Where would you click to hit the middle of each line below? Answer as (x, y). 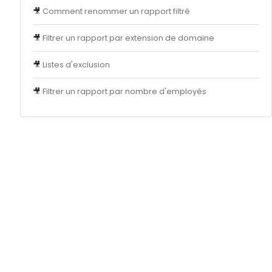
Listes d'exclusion (76, 65)
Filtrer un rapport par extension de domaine (128, 38)
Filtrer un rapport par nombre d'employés (124, 91)
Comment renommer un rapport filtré (116, 11)
